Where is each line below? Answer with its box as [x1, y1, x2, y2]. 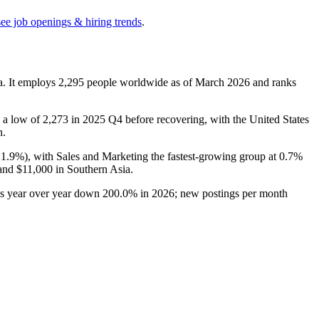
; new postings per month [174, 187, 288, 199]
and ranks [250, 75, 296, 88]
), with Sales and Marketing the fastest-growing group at [24, 150, 279, 162]
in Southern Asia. [53, 162, 133, 175]
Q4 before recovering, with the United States [105, 113, 309, 125]
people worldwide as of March [84, 75, 227, 88]
